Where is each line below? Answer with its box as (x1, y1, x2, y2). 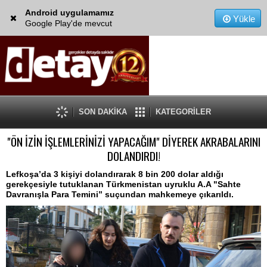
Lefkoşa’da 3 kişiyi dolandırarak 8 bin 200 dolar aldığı (6, 169, 223, 179)
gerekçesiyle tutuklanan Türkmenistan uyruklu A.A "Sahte (6, 179, 241, 189)
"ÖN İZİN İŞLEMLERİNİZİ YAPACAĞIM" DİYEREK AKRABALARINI (7, 133, 260, 150)
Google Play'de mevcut (24, 18, 112, 28)
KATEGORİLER (156, 107, 211, 116)
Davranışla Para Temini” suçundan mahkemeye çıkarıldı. (6, 190, 234, 199)
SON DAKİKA (79, 107, 127, 116)
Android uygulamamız (24, 8, 114, 17)
